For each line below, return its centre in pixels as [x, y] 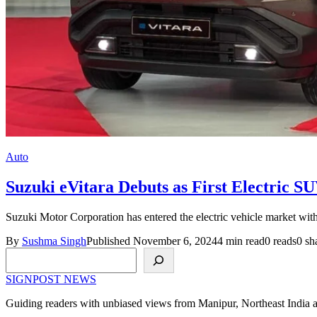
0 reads [281, 241]
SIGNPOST [35, 279]
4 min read [241, 241]
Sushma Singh [54, 241]
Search [22, 253]
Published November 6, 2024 [152, 241]
